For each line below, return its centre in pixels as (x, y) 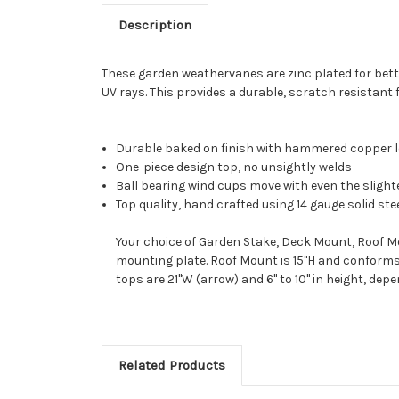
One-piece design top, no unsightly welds (234, 167)
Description (155, 24)
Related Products (171, 365)
